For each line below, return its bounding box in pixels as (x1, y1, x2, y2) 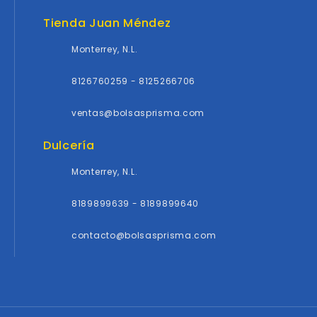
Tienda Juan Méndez (43, 14, 171, 31)
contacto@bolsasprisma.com (71, 229, 217, 241)
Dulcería (43, 137, 95, 154)
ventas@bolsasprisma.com (71, 106, 205, 119)
